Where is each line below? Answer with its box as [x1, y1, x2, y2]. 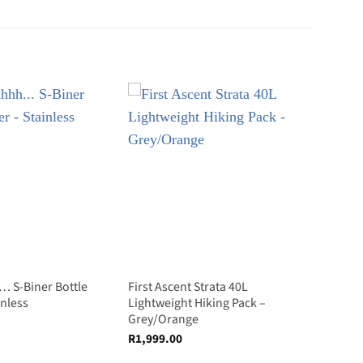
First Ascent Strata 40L [127, 278, 248, 297]
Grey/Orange [127, 310, 199, 329]
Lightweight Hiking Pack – [127, 294, 266, 313]
